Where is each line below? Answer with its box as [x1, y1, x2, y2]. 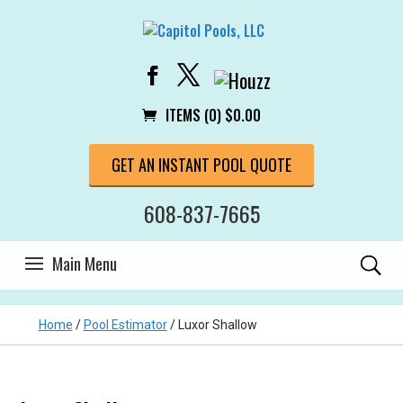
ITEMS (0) [166, 103, 221, 126]
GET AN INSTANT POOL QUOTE [112, 152, 291, 176]
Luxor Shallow [177, 317, 257, 332]
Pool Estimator [83, 317, 167, 332]
